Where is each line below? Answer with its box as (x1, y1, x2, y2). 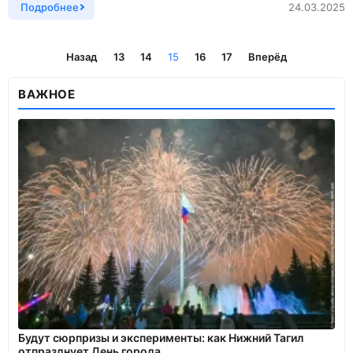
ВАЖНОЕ (18, 86, 76, 102)
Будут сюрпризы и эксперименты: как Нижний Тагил (18, 330, 303, 344)
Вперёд (247, 50, 288, 63)
